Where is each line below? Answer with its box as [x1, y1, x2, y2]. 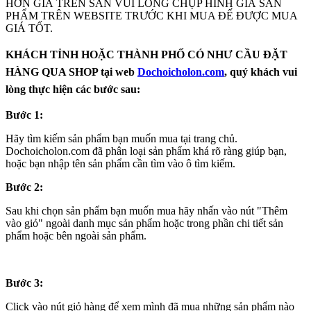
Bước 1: [6, 108, 43, 121]
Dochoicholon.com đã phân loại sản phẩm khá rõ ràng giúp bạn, [6, 144, 287, 157]
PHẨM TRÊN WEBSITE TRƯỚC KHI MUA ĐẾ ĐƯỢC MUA [6, 9, 297, 22]
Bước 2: [6, 180, 43, 193]
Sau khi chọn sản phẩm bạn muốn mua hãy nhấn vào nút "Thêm [6, 204, 287, 217]
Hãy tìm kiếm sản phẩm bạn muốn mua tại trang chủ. [6, 132, 237, 144]
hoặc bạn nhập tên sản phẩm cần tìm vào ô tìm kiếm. [6, 157, 235, 169]
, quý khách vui [224, 65, 297, 78]
